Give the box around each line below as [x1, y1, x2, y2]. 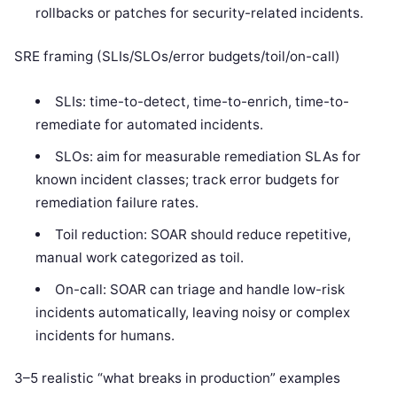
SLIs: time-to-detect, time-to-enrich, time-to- [54, 92, 349, 110]
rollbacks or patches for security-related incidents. [35, 4, 364, 22]
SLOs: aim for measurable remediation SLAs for [54, 147, 361, 165]
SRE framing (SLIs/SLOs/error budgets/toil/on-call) [14, 47, 340, 65]
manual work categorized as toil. [35, 248, 245, 266]
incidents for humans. [35, 326, 175, 344]
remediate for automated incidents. [35, 115, 264, 133]
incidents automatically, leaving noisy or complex [35, 303, 351, 321]
